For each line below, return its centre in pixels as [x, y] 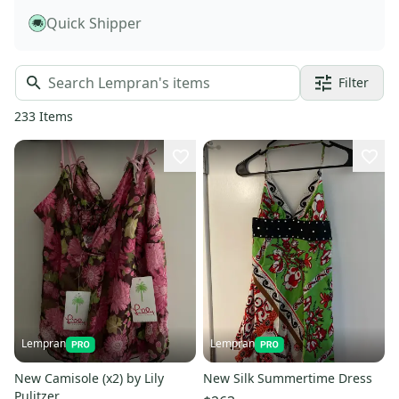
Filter [354, 83]
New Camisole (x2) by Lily [29, 378]
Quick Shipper [94, 23]
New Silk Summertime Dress [288, 378]
